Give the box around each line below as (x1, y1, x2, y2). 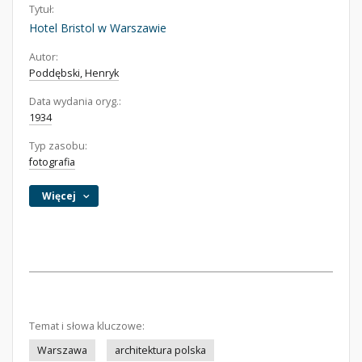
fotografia (29, 155, 75, 169)
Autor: (29, 50, 58, 64)
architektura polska (115, 343, 206, 357)
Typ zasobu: (29, 139, 87, 153)
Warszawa (37, 343, 87, 357)
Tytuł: (29, 2, 54, 16)
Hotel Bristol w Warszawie (29, 20, 166, 36)
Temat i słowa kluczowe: (29, 319, 145, 333)
